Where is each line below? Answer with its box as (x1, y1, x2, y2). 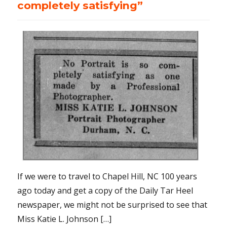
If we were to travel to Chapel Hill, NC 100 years (17, 170, 198, 182)
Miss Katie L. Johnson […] (17, 213, 112, 224)
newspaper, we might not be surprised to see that (17, 199, 208, 210)
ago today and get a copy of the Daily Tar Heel (17, 184, 194, 196)
